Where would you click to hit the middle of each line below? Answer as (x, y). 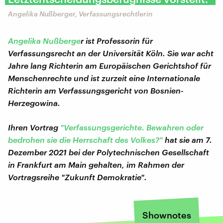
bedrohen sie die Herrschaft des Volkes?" (85, 139)
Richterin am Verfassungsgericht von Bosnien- (96, 90)
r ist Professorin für (117, 40)
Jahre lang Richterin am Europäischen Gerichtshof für (110, 65)
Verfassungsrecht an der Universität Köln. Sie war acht (111, 53)
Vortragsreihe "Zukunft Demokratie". (77, 177)
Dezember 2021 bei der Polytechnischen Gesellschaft (109, 152)
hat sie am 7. (187, 139)
